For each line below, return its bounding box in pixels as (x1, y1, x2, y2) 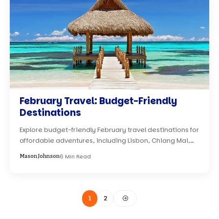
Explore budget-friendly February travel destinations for (20, 125, 199, 134)
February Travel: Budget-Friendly (20, 94, 177, 108)
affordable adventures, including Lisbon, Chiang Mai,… (20, 135, 195, 145)
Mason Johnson (20, 153, 60, 159)
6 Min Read (60, 152, 91, 160)
